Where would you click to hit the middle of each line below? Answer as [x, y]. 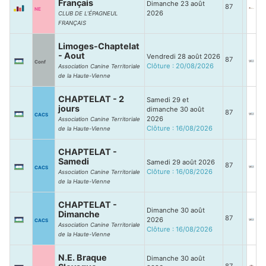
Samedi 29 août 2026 [181, 162]
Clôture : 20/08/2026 [180, 66]
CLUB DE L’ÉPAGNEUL [88, 13]
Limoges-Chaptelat [99, 46]
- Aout [72, 56]
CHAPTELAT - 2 [91, 99]
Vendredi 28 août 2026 [183, 56]
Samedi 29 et [168, 100]
